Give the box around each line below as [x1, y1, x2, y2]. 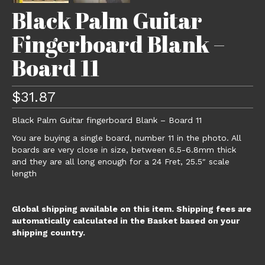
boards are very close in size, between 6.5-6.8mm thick [12, 145, 236, 155]
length [12, 169, 37, 179]
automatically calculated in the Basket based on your [12, 216, 240, 226]
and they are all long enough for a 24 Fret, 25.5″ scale [12, 157, 230, 167]
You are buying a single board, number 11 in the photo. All [12, 133, 241, 143]
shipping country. [12, 228, 85, 238]
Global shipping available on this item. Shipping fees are [12, 204, 251, 214]
